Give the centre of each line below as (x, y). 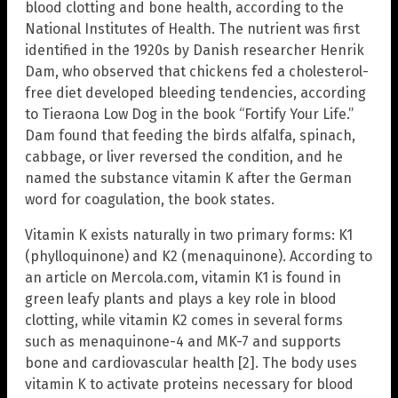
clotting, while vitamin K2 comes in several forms (184, 320)
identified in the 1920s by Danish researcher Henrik (195, 50)
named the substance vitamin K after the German (188, 178)
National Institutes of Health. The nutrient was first (192, 28)
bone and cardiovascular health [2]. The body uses (191, 362)
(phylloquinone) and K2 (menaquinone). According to (199, 256)
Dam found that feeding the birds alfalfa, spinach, (190, 135)
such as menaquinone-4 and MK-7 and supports (183, 341)
